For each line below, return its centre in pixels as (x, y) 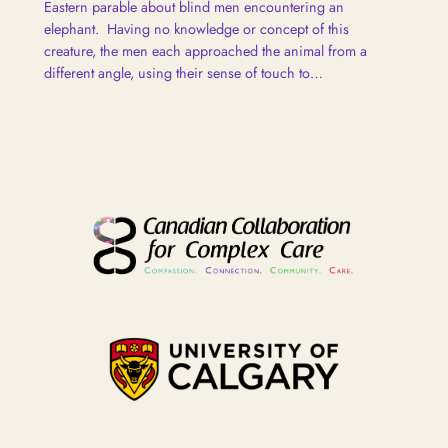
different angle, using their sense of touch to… (183, 73)
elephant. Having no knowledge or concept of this (196, 29)
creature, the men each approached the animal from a (205, 51)
